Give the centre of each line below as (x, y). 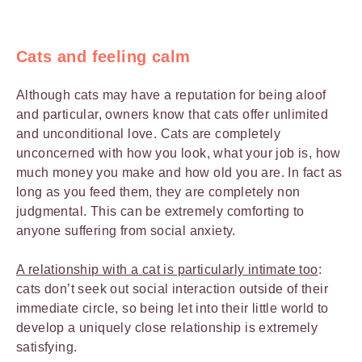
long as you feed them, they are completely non (158, 192)
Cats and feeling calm (103, 57)
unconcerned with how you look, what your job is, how (179, 153)
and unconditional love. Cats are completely (149, 134)
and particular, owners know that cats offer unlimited (173, 114)
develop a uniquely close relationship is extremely (167, 328)
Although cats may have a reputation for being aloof (171, 95)
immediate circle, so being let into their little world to (173, 308)
